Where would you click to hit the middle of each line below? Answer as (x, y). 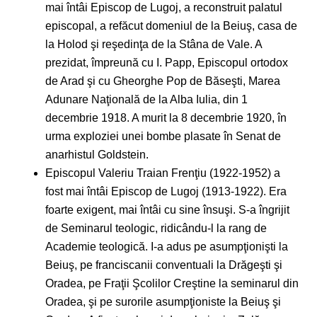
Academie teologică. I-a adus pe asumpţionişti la (167, 247)
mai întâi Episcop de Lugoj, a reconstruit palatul (164, 8)
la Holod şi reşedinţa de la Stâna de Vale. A (154, 45)
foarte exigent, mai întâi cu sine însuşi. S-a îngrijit (167, 210)
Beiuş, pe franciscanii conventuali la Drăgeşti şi (164, 265)
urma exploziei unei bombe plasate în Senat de (163, 137)
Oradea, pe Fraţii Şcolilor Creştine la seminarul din (172, 284)
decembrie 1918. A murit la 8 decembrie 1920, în (166, 118)
